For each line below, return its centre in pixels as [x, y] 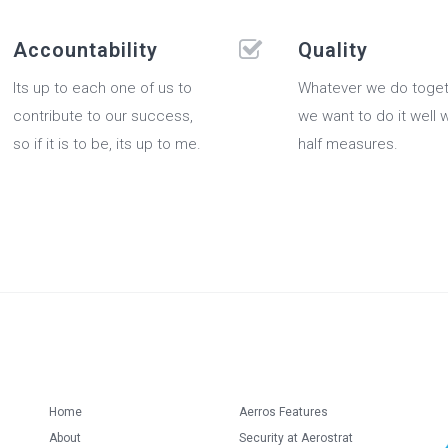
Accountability [85, 50]
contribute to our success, [103, 116]
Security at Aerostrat [296, 438]
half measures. [348, 144]
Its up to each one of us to [102, 88]
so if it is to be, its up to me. [107, 144]
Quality [333, 50]
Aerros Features [283, 412]
